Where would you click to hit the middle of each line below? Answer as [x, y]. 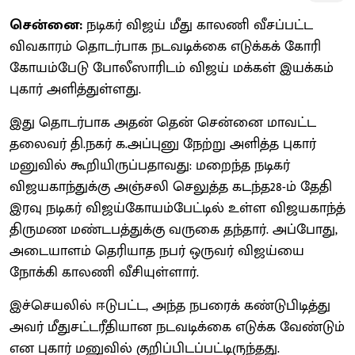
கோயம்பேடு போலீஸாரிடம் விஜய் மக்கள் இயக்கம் [172, 68]
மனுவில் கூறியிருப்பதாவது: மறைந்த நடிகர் [150, 165]
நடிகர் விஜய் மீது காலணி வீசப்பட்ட [200, 25]
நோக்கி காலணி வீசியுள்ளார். [104, 272]
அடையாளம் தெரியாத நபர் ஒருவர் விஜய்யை [157, 251]
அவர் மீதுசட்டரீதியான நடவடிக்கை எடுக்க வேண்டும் [177, 327]
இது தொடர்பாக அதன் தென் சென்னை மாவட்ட [163, 122]
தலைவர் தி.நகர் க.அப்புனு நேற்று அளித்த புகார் [163, 144]
